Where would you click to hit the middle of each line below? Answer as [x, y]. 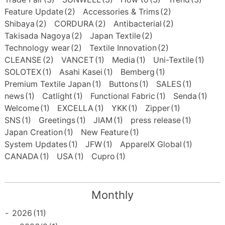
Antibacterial [137, 24]
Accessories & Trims [121, 12]
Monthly [112, 195]
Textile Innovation [123, 48]
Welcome [22, 108]
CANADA [21, 156]
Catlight [57, 96]
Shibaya [19, 24]
